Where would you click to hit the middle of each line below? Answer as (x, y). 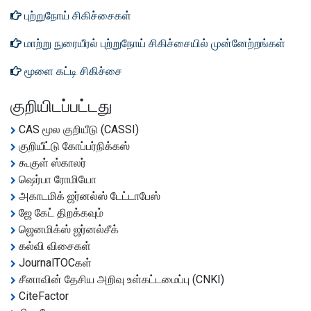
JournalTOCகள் (54, 263)
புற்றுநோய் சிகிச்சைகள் (76, 16)
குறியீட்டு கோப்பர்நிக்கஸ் (73, 146)
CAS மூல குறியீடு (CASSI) (77, 129)
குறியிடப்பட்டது (61, 106)
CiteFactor (42, 296)
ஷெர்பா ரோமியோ (56, 179)
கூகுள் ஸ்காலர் (51, 163)
